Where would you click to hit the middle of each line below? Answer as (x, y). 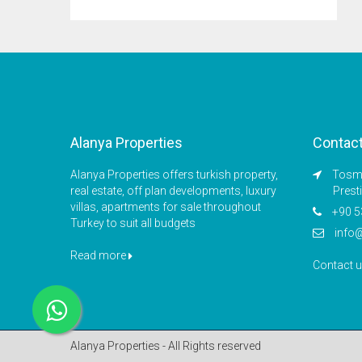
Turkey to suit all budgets (133, 223)
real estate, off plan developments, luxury (173, 191)
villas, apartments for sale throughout (166, 207)
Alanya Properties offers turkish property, (174, 175)
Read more (99, 255)
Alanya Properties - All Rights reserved (166, 346)
